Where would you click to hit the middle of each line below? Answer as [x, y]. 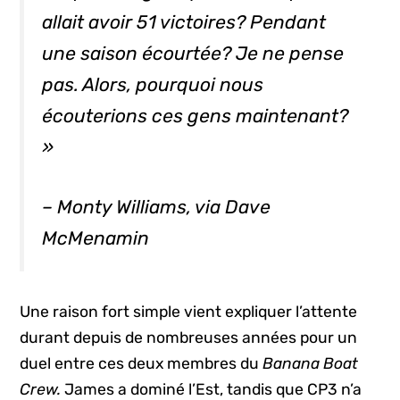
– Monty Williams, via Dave [157, 206]
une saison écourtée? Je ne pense [193, 53]
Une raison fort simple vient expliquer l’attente [189, 312]
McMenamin [96, 237]
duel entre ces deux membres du [142, 364]
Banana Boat [311, 364]
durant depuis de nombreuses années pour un [189, 338]
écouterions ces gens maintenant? [196, 115]
